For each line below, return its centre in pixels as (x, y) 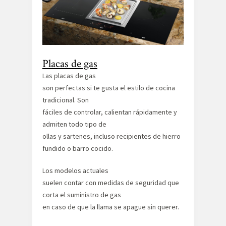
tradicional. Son (66, 100)
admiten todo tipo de (74, 124)
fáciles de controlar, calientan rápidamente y (110, 112)
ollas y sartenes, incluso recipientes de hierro (111, 136)
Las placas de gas (69, 75)
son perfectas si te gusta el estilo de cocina (109, 88)
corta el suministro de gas (82, 194)
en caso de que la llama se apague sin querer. (111, 207)
